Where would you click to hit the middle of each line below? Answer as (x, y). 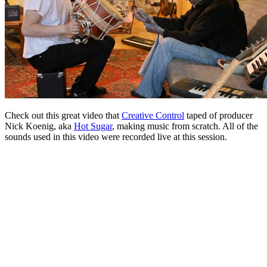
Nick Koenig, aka (39, 126)
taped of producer (218, 115)
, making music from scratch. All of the (185, 126)
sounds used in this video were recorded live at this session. (116, 136)
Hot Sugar (93, 126)
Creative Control (153, 115)
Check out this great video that (63, 115)
